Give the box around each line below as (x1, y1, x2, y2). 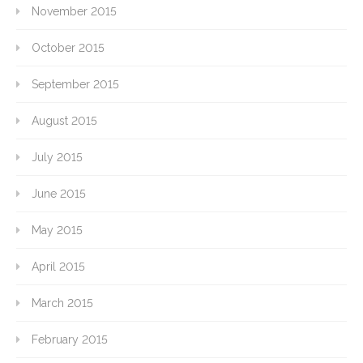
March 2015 (32, 297, 93, 310)
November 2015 (32, 5, 117, 19)
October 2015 (32, 41, 105, 55)
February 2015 (32, 333, 108, 347)
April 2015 (32, 260, 85, 274)
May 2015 (32, 224, 83, 237)
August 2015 (32, 114, 97, 128)
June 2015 (32, 187, 86, 201)
